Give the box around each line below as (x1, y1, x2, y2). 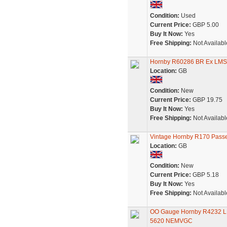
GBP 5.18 (191, 171, 219, 178)
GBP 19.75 (191, 96, 222, 103)
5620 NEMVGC (149, 217, 193, 224)
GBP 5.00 (191, 21, 219, 28)
